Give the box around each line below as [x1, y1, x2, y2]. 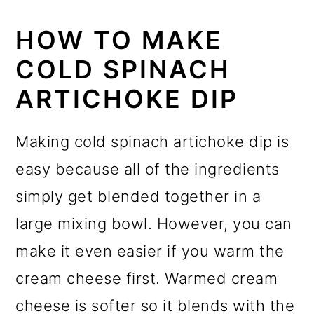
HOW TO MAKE [15, 25, 224, 56]
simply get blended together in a [15, 187, 261, 206]
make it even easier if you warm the [15, 242, 285, 261]
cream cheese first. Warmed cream [15, 269, 278, 288]
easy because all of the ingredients [15, 160, 280, 179]
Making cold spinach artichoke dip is [15, 132, 289, 151]
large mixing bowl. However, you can [15, 214, 292, 233]
